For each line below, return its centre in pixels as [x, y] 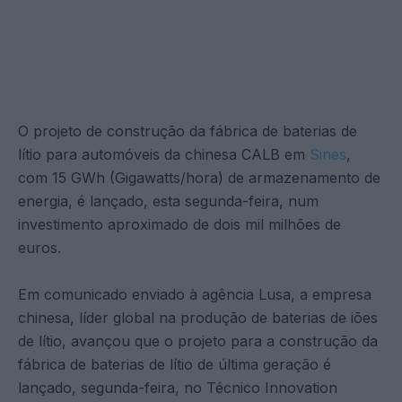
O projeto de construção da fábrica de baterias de [188, 131]
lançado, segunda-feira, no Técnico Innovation [178, 387]
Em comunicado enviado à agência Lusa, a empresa [195, 294]
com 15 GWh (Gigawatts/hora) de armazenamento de [199, 177]
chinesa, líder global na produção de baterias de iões [198, 317]
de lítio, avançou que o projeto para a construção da [198, 341]
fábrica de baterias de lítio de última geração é [175, 364]
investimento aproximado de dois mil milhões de [179, 224]
